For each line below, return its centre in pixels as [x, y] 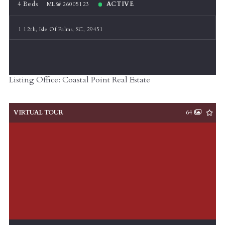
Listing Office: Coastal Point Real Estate [80, 80]
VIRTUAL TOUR [38, 113]
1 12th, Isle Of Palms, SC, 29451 [61, 29]
